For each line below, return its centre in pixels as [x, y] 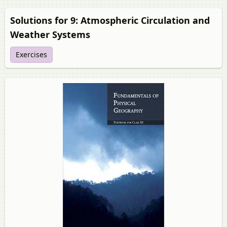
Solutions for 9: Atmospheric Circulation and [110, 20]
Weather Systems [50, 34]
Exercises [31, 54]
